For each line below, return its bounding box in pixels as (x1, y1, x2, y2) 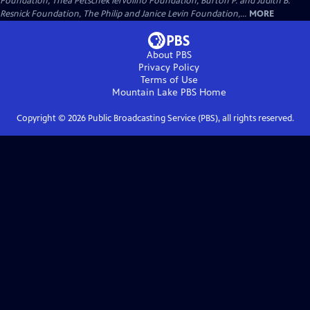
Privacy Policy (138, 61, 199, 73)
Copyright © (16, 112, 68, 124)
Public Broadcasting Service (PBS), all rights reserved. (85, 112, 294, 124)
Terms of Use (140, 73, 198, 86)
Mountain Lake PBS (111, 86, 197, 98)
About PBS (146, 48, 192, 61)
